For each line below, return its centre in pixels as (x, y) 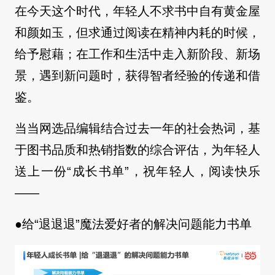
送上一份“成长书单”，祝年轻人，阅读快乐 (137, 172)
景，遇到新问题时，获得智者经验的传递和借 (137, 76)
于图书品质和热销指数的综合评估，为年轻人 (137, 150)
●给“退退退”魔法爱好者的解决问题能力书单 (133, 224)
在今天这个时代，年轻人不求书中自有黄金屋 (137, 11)
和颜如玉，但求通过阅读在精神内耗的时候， (137, 33)
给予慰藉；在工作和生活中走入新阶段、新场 (137, 54)
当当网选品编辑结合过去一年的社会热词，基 (137, 129)
